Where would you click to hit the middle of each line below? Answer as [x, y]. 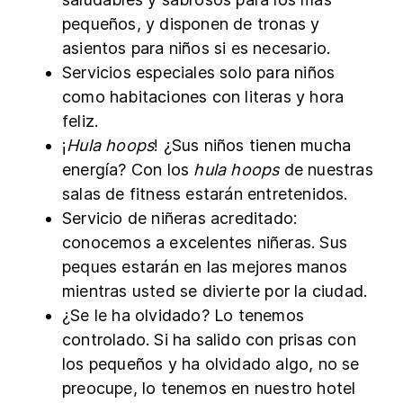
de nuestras [326, 169]
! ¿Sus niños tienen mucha [253, 145]
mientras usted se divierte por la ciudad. [215, 291]
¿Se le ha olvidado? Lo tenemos [183, 315]
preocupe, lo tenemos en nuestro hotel [209, 388]
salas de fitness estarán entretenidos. [205, 193]
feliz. [81, 121]
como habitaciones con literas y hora [203, 96]
